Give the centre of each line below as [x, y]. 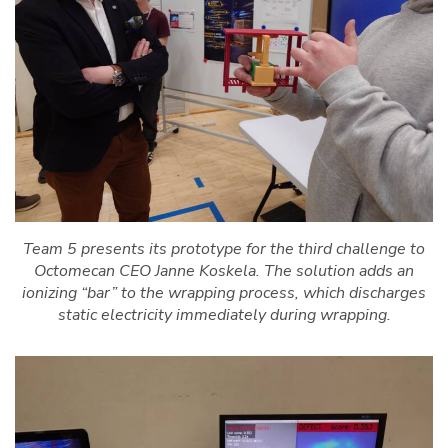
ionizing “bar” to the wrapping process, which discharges [224, 293]
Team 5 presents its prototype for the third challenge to [224, 249]
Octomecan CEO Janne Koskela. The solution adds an [224, 271]
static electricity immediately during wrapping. [224, 315]
